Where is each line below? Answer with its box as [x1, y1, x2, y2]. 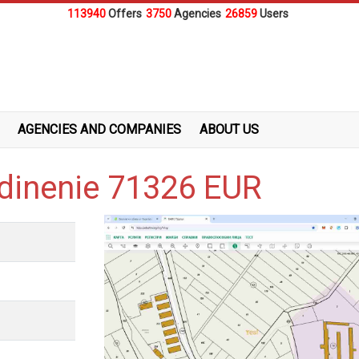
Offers [107, 7, 142, 20]
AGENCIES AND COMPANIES [18, 122, 181, 137]
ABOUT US [200, 122, 259, 137]
